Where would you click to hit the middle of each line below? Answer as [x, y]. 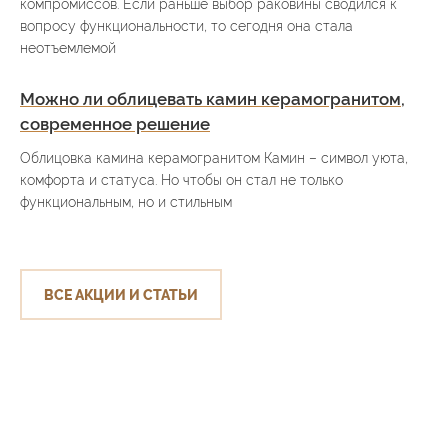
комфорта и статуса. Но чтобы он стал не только [181, 179]
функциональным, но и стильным [126, 201]
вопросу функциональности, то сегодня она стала [186, 25]
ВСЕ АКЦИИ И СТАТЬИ [121, 294]
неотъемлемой [68, 47]
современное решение [115, 123]
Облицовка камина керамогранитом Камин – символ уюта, [214, 157]
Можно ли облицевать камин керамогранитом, [212, 98]
